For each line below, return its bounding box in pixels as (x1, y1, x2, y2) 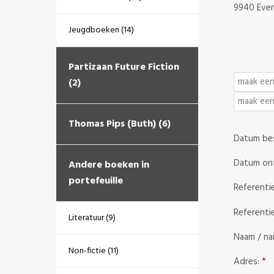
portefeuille (68, 173, 123, 189)
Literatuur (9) (68, 211, 116, 225)
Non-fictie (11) (68, 244, 119, 258)
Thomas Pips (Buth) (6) (68, 116, 171, 132)
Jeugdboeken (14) (68, 23, 134, 37)
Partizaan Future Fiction (68, 59, 179, 75)
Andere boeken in (68, 157, 149, 173)
